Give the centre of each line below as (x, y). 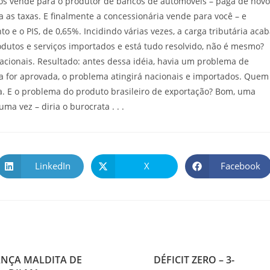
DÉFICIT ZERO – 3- (194, 259)
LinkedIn (52, 166)
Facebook (240, 166)
